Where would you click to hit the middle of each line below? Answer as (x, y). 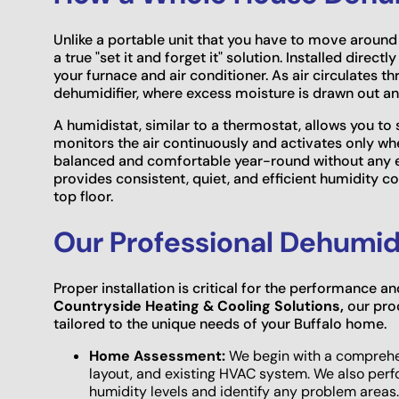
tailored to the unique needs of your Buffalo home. (220, 324)
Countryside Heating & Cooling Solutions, (200, 306)
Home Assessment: (157, 356)
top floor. (83, 197)
